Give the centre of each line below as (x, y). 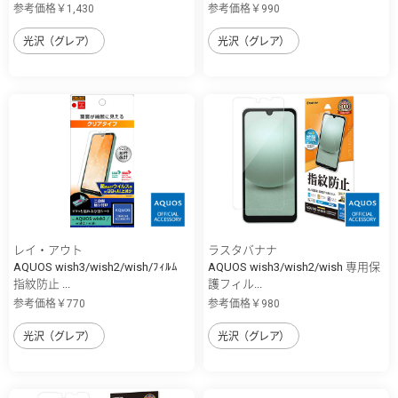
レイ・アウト (48, 251)
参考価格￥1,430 (54, 9)
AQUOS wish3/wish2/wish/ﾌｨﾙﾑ (96, 267)
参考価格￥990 (244, 9)
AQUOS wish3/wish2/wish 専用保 (294, 267)
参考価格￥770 (49, 304)
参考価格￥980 (244, 304)
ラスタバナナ (243, 251)
